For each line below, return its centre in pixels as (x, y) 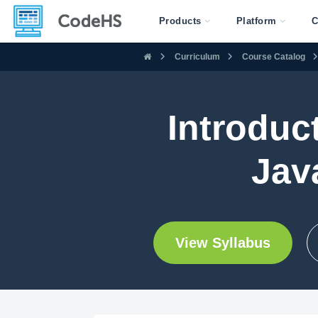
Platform (256, 21)
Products (180, 21)
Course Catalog (274, 56)
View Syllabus (223, 243)
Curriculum (197, 56)
